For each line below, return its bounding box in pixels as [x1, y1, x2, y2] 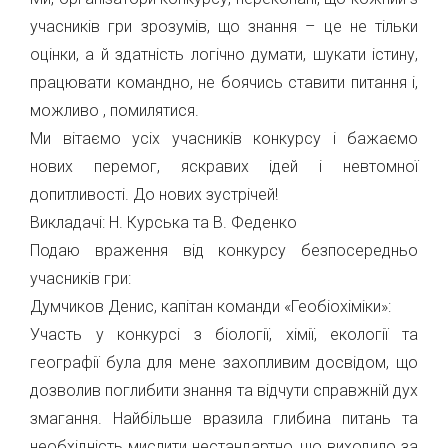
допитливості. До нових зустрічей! [30, 185, 278, 204]
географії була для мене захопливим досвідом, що [30, 353, 418, 372]
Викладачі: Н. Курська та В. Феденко [30, 213, 297, 232]
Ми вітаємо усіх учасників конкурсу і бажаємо [30, 129, 418, 148]
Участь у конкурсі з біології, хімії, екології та [30, 325, 418, 344]
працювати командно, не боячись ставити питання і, [30, 73, 418, 92]
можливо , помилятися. [30, 101, 199, 120]
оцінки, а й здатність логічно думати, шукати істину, [30, 45, 418, 64]
